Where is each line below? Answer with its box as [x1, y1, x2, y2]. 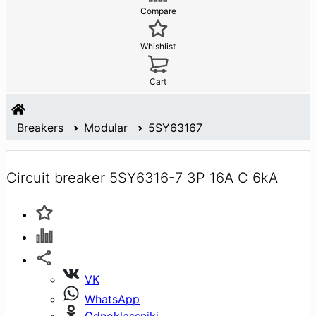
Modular [84, 121, 128, 135]
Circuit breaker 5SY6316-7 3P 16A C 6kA [6, 169, 278, 186]
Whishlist [140, 41, 176, 52]
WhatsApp [85, 291, 140, 306]
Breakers [17, 121, 63, 135]
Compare [140, 6, 176, 17]
